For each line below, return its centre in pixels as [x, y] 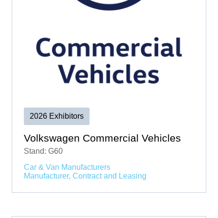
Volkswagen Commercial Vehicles [102, 138]
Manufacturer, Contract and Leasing [85, 176]
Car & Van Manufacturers [67, 167]
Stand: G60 [43, 151]
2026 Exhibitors [57, 116]
